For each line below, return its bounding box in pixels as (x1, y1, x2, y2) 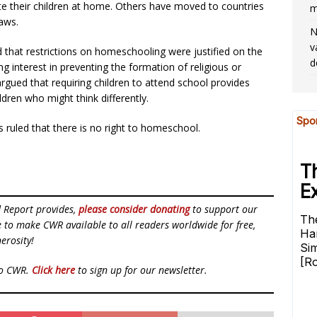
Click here (32, 263, 75, 277)
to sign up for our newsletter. (75, 263, 207, 277)
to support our (190, 202, 258, 216)
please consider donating (79, 202, 190, 216)
